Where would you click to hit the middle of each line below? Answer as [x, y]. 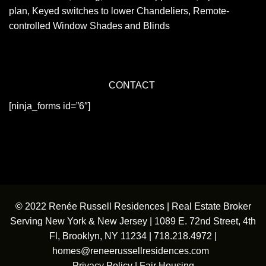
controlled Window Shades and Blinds [89, 26]
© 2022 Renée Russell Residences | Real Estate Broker [133, 207]
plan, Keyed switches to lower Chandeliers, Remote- [119, 11]
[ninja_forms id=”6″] [50, 106]
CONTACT [133, 85]
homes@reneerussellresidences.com [131, 251]
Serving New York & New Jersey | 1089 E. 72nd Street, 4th [133, 221]
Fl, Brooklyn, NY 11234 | [102, 236]
